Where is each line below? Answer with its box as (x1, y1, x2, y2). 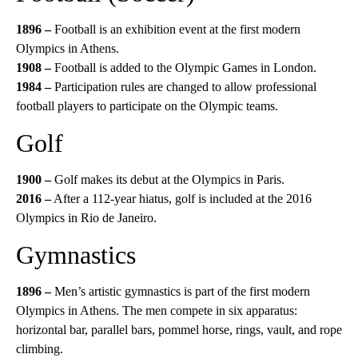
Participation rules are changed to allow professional (51, 80, 316, 93)
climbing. (16, 342, 63, 356)
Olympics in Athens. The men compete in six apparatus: (16, 304, 297, 317)
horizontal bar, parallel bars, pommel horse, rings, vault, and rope (16, 323, 342, 336)
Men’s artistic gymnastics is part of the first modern (54, 284, 310, 298)
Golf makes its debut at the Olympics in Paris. (54, 173, 284, 186)
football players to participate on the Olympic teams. (16, 99, 278, 113)
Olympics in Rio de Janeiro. (16, 211, 157, 225)
